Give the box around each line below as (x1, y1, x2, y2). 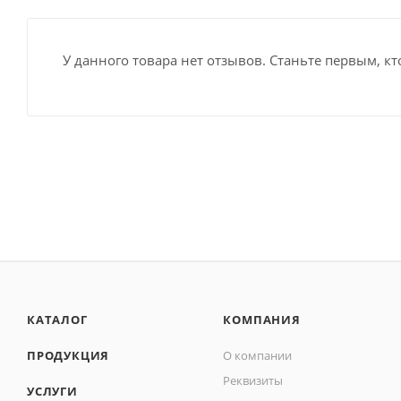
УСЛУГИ (27, 383, 78, 399)
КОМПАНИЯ (223, 311, 301, 328)
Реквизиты (223, 372, 284, 388)
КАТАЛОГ (27, 311, 88, 328)
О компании (223, 347, 293, 363)
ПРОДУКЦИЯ (27, 347, 110, 363)
